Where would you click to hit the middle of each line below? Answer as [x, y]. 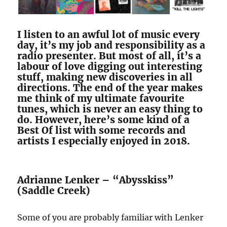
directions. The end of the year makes [110, 87]
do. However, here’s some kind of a [104, 119]
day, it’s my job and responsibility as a [111, 45]
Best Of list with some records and [102, 130]
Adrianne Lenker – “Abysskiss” [96, 180]
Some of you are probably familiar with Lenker [110, 217]
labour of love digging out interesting [110, 66]
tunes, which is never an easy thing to [110, 109]
